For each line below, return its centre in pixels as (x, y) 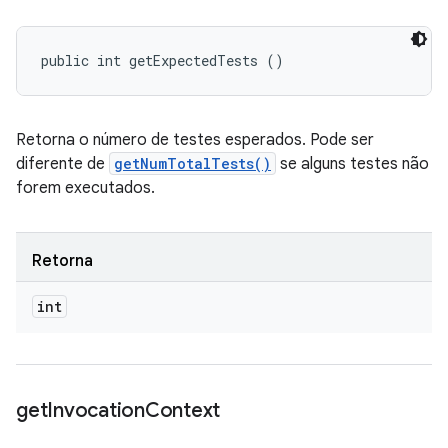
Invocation (96, 410)
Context (182, 410)
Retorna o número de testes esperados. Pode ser (195, 140)
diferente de (62, 164)
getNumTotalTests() (192, 163)
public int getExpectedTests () (162, 60)
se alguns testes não (352, 164)
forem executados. (85, 188)
